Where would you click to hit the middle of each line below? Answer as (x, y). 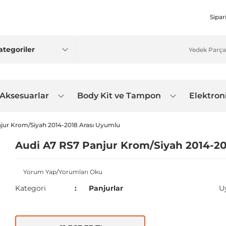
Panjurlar (106, 188)
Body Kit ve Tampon (119, 96)
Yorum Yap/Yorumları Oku (63, 172)
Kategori (31, 188)
